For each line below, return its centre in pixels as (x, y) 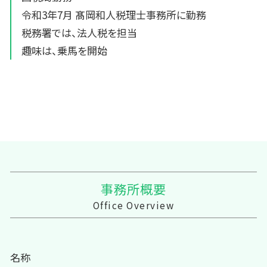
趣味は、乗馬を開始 (64, 51)
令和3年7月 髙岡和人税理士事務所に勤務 (114, 15)
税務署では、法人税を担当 (79, 33)
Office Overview (133, 205)
